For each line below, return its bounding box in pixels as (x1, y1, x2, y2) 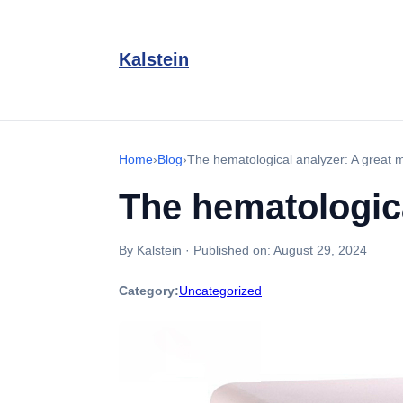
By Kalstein (119, 243, 182, 257)
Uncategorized (179, 283, 262, 298)
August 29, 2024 (273, 243, 367, 257)
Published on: (193, 243, 273, 257)
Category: (119, 283, 179, 298)
